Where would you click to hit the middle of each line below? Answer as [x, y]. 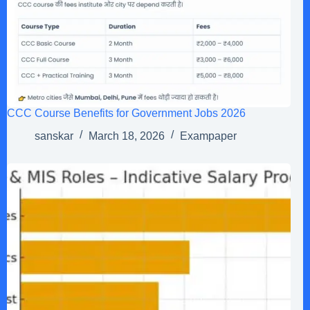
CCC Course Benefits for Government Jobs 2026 [126, 113]
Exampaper [208, 136]
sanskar [54, 136]
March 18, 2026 [127, 136]
